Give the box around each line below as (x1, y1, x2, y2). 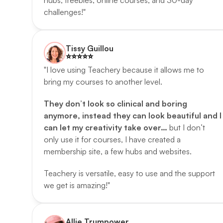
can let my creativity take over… (44, 122, 169, 132)
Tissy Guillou (66, 43, 113, 53)
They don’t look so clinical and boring (44, 99, 187, 109)
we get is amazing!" (44, 180, 110, 190)
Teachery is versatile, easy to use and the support (44, 168, 215, 178)
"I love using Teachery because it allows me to (44, 65, 204, 75)
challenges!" (44, 7, 86, 17)
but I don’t (169, 122, 205, 132)
